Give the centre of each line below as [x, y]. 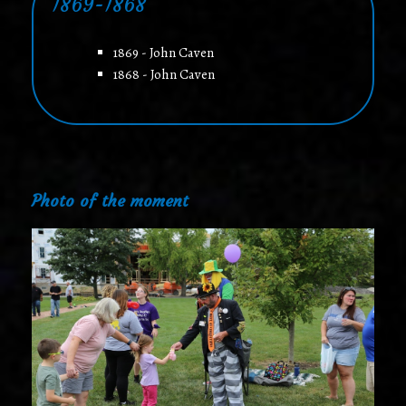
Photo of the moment [110, 201]
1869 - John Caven [163, 52]
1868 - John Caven [164, 74]
